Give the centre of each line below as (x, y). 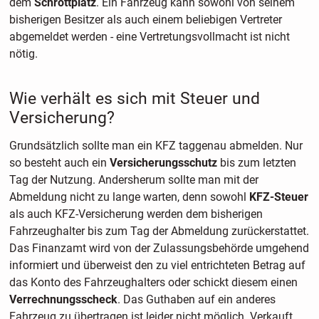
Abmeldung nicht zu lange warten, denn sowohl (129, 197)
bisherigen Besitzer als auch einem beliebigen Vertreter (145, 20)
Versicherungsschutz (163, 162)
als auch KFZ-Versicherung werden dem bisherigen (136, 214)
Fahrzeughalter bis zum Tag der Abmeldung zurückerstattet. (159, 231)
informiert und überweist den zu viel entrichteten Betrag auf (157, 265)
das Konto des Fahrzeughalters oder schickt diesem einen (153, 282)
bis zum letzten (256, 162)
